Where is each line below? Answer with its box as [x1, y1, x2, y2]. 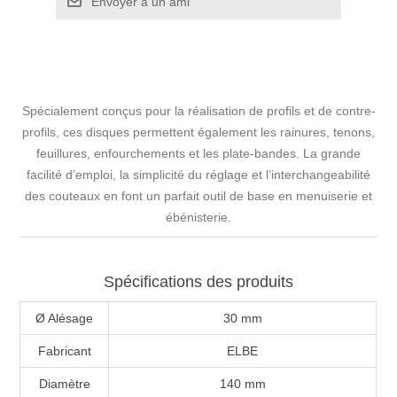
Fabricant [37, 343, 91, 358]
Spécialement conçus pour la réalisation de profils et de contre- [21, 103, 376, 118]
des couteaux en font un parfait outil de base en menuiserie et [25, 188, 372, 203]
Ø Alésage [35, 310, 94, 325]
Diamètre [38, 376, 90, 391]
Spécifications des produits [104, 272, 293, 291]
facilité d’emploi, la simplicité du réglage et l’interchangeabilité [27, 167, 370, 182]
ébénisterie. [166, 209, 231, 224]
